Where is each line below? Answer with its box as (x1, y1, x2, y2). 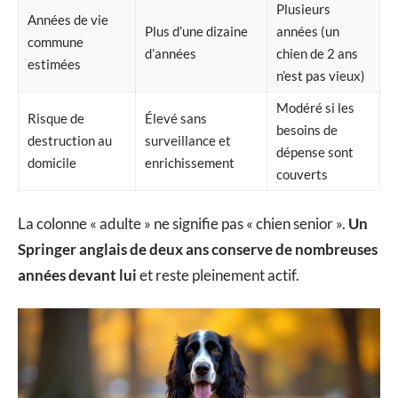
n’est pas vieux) (276, 67, 365, 84)
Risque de (28, 109, 84, 126)
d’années (145, 44, 196, 61)
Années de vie (28, 11, 108, 28)
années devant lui (18, 266, 137, 285)
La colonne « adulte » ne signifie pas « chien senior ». (18, 214, 348, 234)
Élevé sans (145, 109, 207, 126)
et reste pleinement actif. (137, 266, 299, 285)
